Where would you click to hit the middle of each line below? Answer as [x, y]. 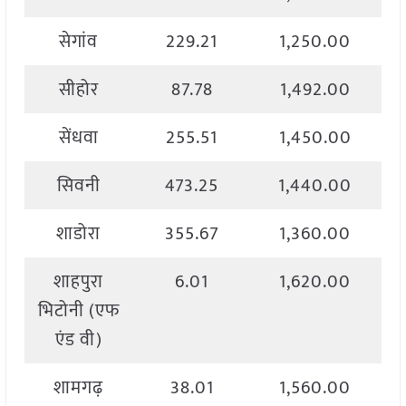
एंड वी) [78, 340]
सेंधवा [78, 138]
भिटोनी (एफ [78, 311]
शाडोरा [79, 234]
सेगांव [79, 42]
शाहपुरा [79, 282]
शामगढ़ [79, 388]
